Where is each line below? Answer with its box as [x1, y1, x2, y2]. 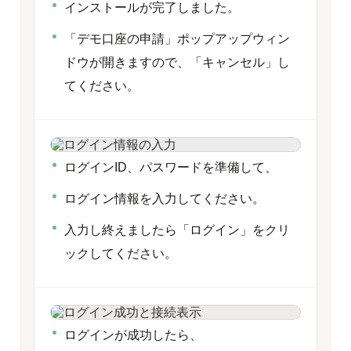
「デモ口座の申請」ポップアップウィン [64, 32, 290, 45]
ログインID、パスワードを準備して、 [64, 161, 277, 174]
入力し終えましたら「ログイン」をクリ [64, 223, 290, 237]
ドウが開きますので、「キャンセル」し [64, 56, 290, 69]
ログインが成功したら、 [64, 328, 202, 342]
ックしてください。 [64, 247, 177, 260]
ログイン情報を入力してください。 [64, 192, 265, 205]
